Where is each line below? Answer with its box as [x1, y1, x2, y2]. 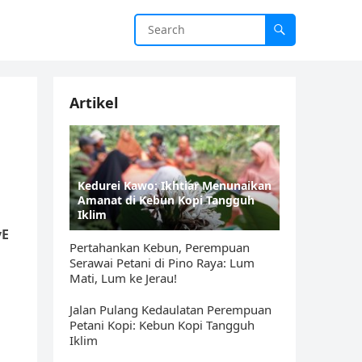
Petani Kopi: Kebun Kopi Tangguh [69, 317, 255, 333]
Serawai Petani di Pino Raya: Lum [69, 255, 255, 271]
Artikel [69, 93, 118, 112]
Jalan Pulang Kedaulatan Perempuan [69, 301, 271, 318]
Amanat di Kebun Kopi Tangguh [78, 192, 255, 208]
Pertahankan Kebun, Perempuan [69, 239, 250, 255]
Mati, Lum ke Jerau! [69, 270, 177, 286]
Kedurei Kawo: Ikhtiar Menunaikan [78, 178, 271, 193]
